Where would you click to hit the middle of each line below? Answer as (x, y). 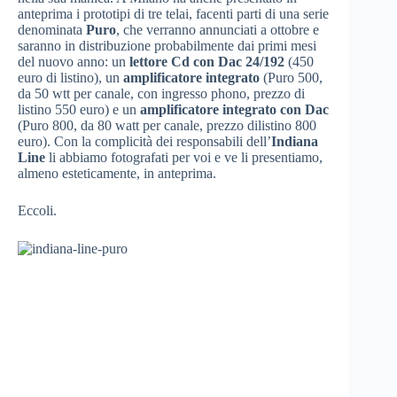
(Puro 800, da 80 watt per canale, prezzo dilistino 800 (167, 125)
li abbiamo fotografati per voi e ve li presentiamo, (184, 157)
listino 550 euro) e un (79, 109)
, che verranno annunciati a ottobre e (218, 29)
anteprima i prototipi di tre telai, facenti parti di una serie (173, 13)
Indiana (295, 141)
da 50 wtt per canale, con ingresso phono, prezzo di (161, 93)
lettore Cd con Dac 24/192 (207, 61)
